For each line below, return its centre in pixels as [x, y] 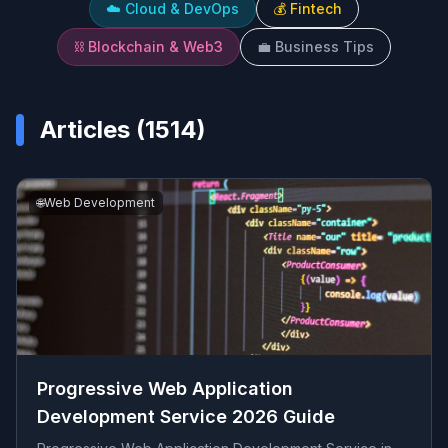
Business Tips [324, 46]
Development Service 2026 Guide [186, 416]
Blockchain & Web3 [155, 46]
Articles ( [92, 129]
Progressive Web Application [165, 388]
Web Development [99, 202]
